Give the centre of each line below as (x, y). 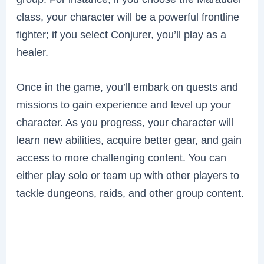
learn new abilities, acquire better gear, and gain (129, 140)
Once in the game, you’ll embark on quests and (128, 87)
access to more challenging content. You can (122, 158)
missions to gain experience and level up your (124, 105)
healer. (33, 52)
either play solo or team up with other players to (128, 176)
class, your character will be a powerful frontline (128, 17)
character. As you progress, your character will (125, 123)
